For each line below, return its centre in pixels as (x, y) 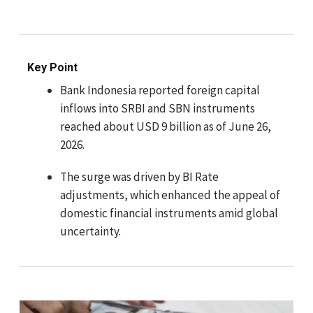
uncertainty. (90, 231)
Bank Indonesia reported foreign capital (160, 90)
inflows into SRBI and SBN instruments (158, 108)
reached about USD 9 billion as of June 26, (166, 126)
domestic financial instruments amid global (169, 213)
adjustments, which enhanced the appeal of (170, 195)
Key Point (52, 67)
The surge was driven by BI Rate (139, 177)
